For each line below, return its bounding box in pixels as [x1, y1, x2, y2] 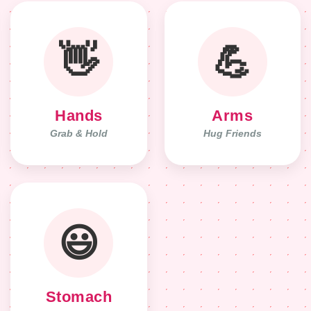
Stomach [45, 288, 112, 306]
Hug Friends [203, 128, 262, 140]
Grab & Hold [49, 128, 108, 140]
